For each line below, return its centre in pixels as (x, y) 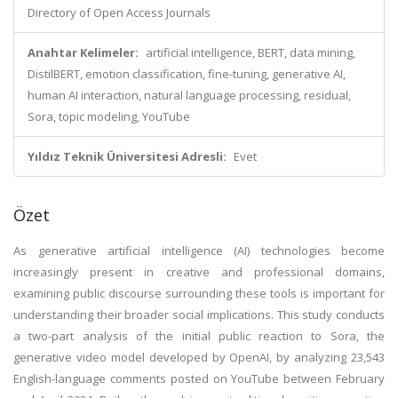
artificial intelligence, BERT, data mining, (251, 52)
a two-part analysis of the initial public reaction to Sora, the (199, 336)
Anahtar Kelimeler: (83, 52)
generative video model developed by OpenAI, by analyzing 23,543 (199, 357)
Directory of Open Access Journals (119, 12)
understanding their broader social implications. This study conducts (199, 314)
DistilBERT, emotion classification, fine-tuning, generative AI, (187, 74)
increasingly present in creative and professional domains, (199, 272)
